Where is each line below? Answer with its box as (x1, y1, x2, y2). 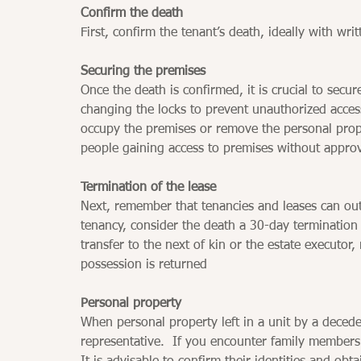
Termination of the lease (81, 180, 216, 194)
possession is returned (81, 258, 207, 272)
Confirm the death (81, 6, 183, 20)
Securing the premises (81, 64, 205, 78)
